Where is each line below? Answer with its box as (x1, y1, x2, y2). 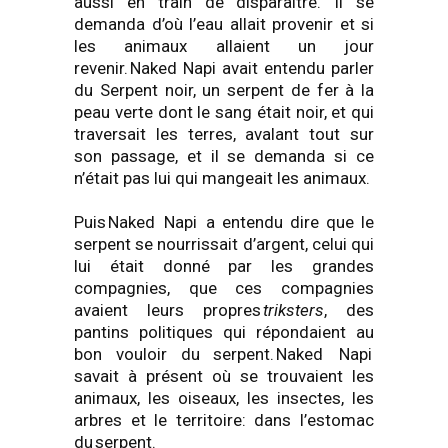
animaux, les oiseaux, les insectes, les (74, 388, 374, 408)
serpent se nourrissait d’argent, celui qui (74, 234, 374, 254)
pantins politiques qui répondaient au (74, 322, 374, 342)
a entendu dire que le (197, 212, 374, 232)
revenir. (74, 58, 130, 78)
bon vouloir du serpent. (74, 344, 277, 364)
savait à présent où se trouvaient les (74, 366, 374, 386)
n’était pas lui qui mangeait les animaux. (74, 168, 370, 188)
